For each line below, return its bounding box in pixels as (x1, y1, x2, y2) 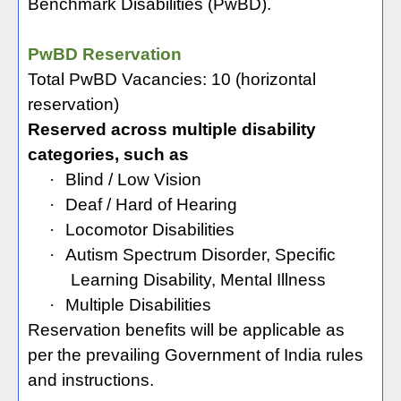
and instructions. (28, 371, 154, 389)
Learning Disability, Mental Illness (71, 270, 326, 289)
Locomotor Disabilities (65, 220, 235, 239)
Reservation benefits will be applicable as (28, 320, 345, 339)
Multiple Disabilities (65, 295, 211, 314)
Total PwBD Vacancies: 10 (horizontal (28, 70, 316, 89)
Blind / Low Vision (65, 170, 201, 189)
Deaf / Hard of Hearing (65, 195, 237, 214)
